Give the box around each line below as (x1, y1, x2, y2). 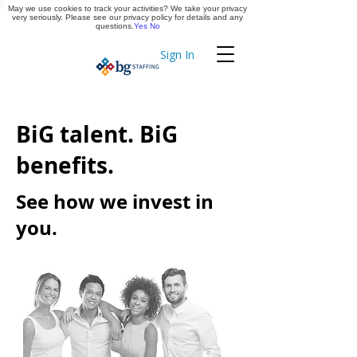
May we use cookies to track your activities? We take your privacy (8, 4, 247, 13)
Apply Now (181, 8, 237, 23)
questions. (95, 22, 134, 30)
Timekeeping (158, 52, 167, 68)
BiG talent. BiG (16, 119, 178, 150)
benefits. (16, 150, 114, 181)
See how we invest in (16, 188, 214, 215)
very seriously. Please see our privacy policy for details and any (12, 13, 243, 22)
